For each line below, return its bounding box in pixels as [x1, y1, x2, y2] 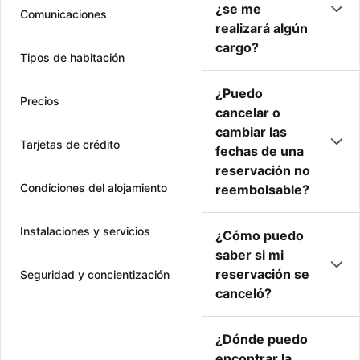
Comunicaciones [20, 7, 107, 21]
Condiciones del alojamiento [20, 181, 167, 194]
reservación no [215, 162, 310, 178]
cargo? [215, 39, 259, 55]
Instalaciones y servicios [20, 224, 150, 238]
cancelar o [215, 104, 280, 121]
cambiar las [215, 124, 287, 140]
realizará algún [215, 20, 308, 36]
